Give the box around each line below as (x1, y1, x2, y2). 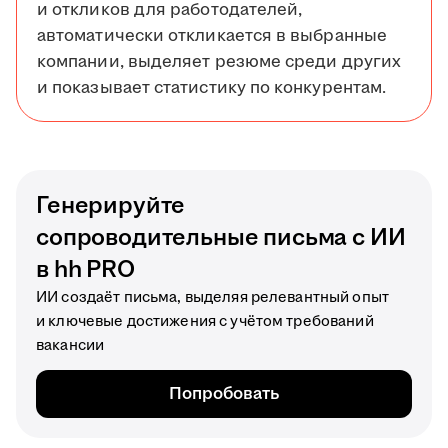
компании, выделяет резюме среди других (37, 50, 402, 75)
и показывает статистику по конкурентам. (37, 76, 387, 101)
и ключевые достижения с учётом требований (36, 311, 374, 333)
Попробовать (169, 382, 279, 407)
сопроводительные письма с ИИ (36, 221, 406, 256)
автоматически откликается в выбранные (37, 24, 387, 49)
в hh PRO (36, 253, 135, 288)
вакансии (36, 335, 105, 357)
